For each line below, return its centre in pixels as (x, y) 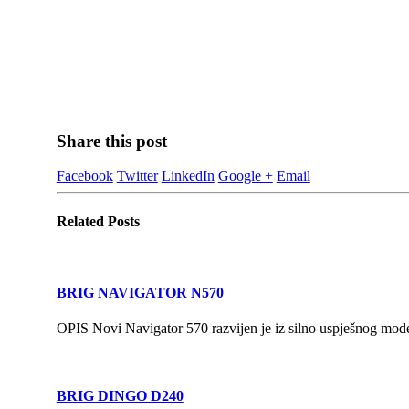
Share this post (111, 141)
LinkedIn (188, 176)
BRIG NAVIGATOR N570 (140, 293)
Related (82, 221)
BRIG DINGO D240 (120, 395)
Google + (245, 176)
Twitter (137, 176)
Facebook (84, 176)
